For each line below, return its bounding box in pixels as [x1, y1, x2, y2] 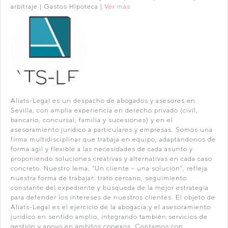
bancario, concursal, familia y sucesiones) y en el [11, 116, 173, 124]
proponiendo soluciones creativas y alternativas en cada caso [11, 155, 212, 162]
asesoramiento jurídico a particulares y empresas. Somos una [11, 126, 213, 133]
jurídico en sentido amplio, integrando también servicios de [11, 213, 208, 220]
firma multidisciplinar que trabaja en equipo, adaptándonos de [11, 135, 216, 143]
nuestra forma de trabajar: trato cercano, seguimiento [11, 174, 187, 182]
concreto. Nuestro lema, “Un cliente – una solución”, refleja [11, 164, 208, 172]
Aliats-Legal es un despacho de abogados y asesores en [11, 97, 195, 104]
